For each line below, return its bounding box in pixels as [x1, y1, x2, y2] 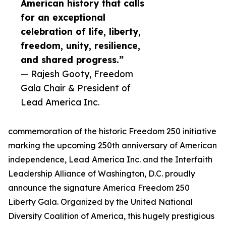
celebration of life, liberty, [21, 26, 141, 37]
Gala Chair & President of [21, 82, 131, 94]
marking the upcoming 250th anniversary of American [8, 140, 217, 151]
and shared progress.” [21, 54, 124, 66]
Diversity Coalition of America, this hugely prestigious [8, 211, 214, 221]
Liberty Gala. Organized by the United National [8, 197, 193, 207]
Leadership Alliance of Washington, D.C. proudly [8, 168, 195, 179]
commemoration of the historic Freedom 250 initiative [8, 126, 216, 137]
